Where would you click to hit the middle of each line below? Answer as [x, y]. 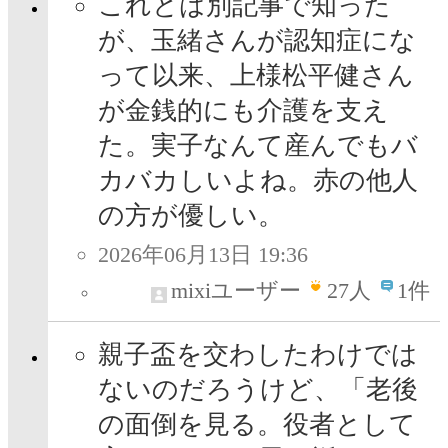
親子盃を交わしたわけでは [258, 355]
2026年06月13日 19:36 [203, 255]
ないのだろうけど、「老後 [258, 390]
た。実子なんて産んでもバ [258, 146]
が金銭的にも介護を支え [243, 111]
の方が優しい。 [191, 216]
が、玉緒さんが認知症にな [257, 41]
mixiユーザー [236, 291]
